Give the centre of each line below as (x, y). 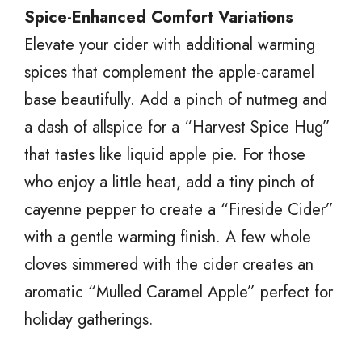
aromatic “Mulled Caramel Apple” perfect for (179, 292)
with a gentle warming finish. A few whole (168, 237)
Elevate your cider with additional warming (170, 44)
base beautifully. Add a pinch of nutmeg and (176, 99)
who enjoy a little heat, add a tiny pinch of (169, 182)
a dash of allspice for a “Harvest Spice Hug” (177, 127)
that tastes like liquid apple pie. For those (165, 154)
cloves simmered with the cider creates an (169, 264)
